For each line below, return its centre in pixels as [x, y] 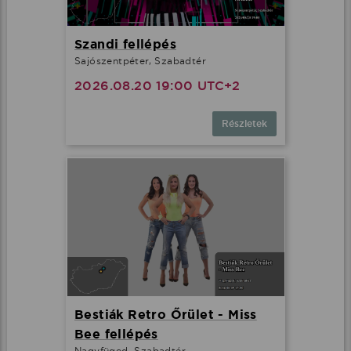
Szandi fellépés [125, 45]
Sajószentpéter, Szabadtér [140, 61]
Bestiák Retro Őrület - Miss [166, 315]
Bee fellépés [116, 335]
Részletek [244, 124]
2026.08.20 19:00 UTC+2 [157, 86]
